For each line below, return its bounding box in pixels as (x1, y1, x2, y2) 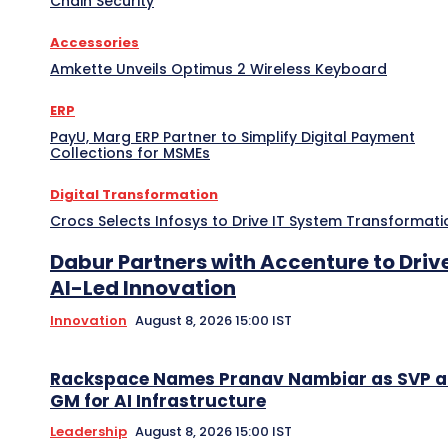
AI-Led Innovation (50, 273, 236, 302)
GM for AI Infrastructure (50, 388, 266, 413)
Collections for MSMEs (50, 142, 210, 163)
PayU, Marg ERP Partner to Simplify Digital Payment (50, 126, 415, 147)
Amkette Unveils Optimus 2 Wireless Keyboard (50, 58, 387, 79)
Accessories (50, 32, 139, 52)
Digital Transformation (50, 184, 218, 204)
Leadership (50, 421, 127, 441)
